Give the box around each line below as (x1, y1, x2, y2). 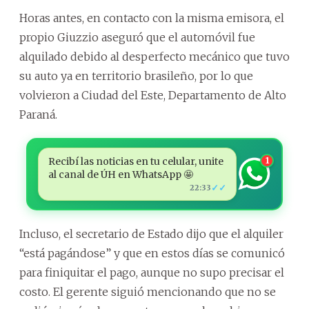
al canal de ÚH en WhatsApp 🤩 (48, 168, 193, 181)
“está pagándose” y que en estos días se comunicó (19, 246, 285, 260)
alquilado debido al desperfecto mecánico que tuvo (19, 49, 290, 63)
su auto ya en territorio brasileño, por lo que (19, 68, 253, 83)
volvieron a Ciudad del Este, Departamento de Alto (19, 88, 286, 102)
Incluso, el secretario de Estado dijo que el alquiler (19, 226, 283, 241)
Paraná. (19, 107, 57, 121)
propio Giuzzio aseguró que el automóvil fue (19, 30, 255, 44)
